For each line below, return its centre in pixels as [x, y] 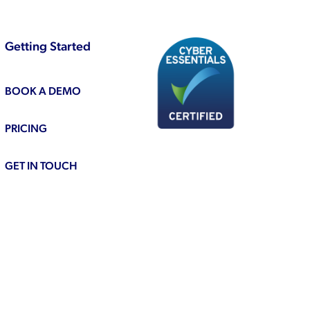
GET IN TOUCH [41, 165]
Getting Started [47, 46]
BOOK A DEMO [43, 91]
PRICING [26, 128]
